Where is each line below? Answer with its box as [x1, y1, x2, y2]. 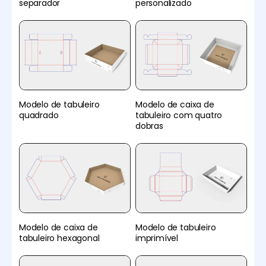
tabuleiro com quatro [135, 109, 223, 121]
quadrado [19, 109, 59, 121]
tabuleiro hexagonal [19, 232, 100, 245]
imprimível [135, 232, 179, 245]
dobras [135, 119, 163, 132]
